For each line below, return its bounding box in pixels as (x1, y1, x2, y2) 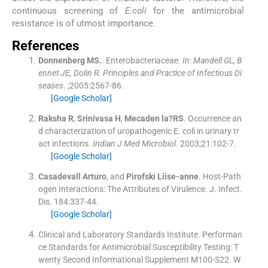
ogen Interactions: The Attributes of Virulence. (38, 184, 208, 194)
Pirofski (126, 171, 156, 181)
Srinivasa (77, 113, 113, 123)
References (12, 38, 79, 53)
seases (38, 80, 63, 90)
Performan (202, 229, 242, 239)
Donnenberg (38, 55, 85, 65)
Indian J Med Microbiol (92, 138, 176, 148)
